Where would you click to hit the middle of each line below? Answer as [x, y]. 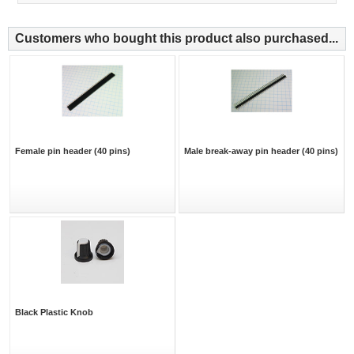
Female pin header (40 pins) [73, 151]
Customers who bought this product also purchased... [177, 39]
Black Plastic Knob [54, 313]
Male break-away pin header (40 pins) [261, 151]
